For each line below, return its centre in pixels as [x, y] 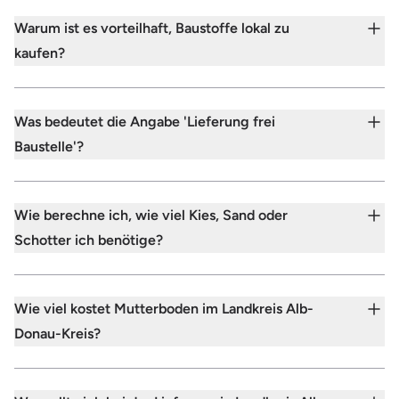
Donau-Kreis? [57, 333]
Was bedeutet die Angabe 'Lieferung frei [145, 121]
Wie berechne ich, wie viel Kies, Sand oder [151, 215]
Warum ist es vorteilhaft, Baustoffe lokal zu [152, 28]
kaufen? [40, 53]
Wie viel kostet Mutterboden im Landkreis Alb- [164, 308]
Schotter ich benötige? [89, 240]
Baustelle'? [49, 146]
